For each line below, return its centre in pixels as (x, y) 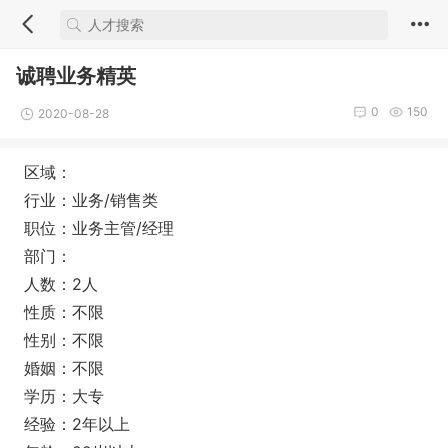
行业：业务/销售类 (91, 200)
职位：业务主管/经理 (99, 228)
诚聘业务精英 (76, 76)
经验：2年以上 (77, 424)
